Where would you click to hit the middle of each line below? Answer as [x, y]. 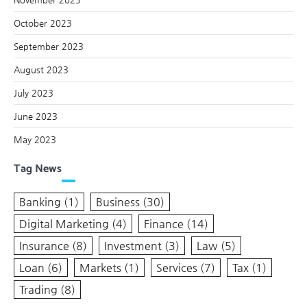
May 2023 [35, 139]
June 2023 [36, 116]
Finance [164, 223]
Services [177, 267]
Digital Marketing [64, 223]
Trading [38, 289]
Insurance [44, 245]
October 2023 [43, 23]
